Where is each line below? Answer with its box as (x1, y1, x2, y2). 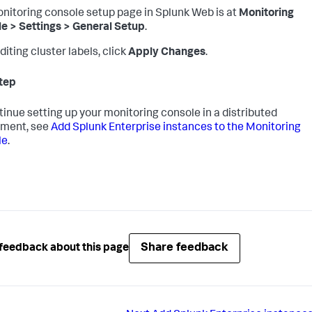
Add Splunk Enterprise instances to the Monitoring (51, 123, 301, 134)
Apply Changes (128, 47, 205, 58)
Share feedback (141, 242, 228, 254)
